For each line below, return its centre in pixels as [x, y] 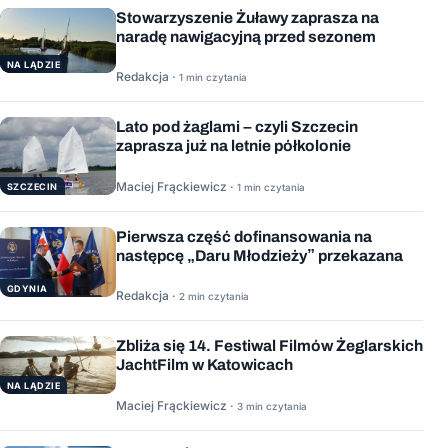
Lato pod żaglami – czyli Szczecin [237, 127]
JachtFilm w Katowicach [204, 365]
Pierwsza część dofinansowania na [244, 236]
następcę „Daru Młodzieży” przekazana [259, 255]
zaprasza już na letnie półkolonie [233, 146]
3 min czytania [272, 405]
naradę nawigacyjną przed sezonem [246, 36]
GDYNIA [27, 288]
